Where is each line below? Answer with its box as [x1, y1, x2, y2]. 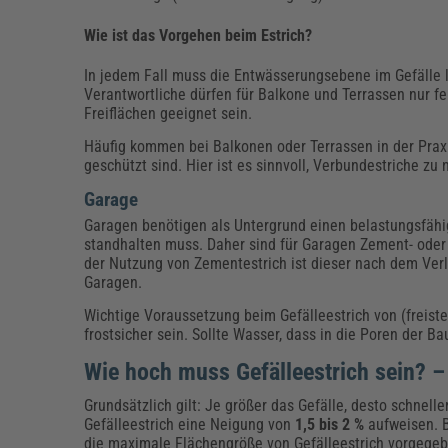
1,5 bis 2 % [295, 414, 369, 434]
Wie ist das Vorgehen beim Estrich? [84, 25, 313, 45]
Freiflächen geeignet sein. [84, 103, 253, 123]
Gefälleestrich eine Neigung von [84, 414, 296, 434]
